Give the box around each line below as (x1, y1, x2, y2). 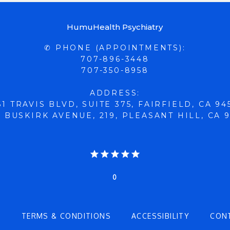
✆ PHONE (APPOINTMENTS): (44, 43, 186, 52)
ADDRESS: (89, 88, 141, 98)
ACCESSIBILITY (131, 212, 190, 220)
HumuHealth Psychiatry (67, 22, 163, 32)
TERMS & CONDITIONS (21, 212, 111, 220)
